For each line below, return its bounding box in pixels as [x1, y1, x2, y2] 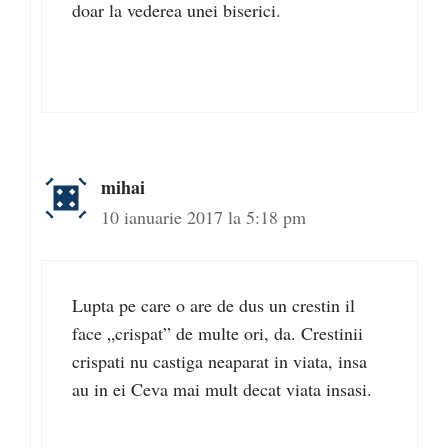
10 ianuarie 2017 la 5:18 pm [101, 205, 306, 229]
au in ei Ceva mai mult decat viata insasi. [72, 377, 372, 401]
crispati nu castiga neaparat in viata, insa [72, 349, 367, 373]
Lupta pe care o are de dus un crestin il [72, 293, 355, 317]
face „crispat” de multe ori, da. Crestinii [72, 321, 363, 345]
